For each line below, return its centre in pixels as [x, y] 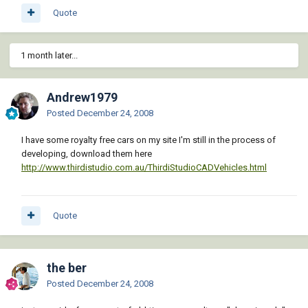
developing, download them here [87, 154]
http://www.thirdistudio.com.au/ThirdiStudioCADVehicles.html [144, 168]
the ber [67, 268]
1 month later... [49, 56]
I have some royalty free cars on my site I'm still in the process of [148, 140]
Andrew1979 [82, 98]
